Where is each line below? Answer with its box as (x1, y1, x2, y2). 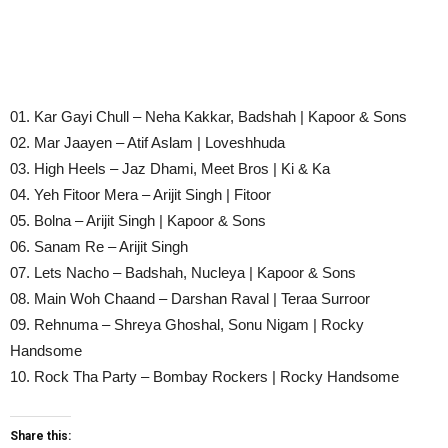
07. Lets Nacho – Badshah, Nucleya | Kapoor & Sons (10, 263, 356, 281)
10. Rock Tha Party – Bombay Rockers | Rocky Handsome (10, 367, 399, 385)
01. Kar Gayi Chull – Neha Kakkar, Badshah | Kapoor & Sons (10, 107, 407, 125)
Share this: (10, 428, 71, 443)
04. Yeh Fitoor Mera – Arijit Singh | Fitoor (10, 185, 271, 203)
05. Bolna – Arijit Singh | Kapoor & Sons (10, 211, 266, 229)
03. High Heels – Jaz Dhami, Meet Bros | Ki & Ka (10, 159, 330, 177)
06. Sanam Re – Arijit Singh (10, 237, 188, 255)
